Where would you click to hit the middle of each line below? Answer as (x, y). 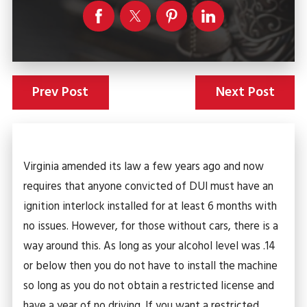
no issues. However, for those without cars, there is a (151, 226)
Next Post (245, 92)
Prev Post (61, 92)
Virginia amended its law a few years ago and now (144, 167)
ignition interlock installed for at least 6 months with (150, 207)
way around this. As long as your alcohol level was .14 (150, 246)
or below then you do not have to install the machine (151, 266)
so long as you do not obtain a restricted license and (149, 286)
